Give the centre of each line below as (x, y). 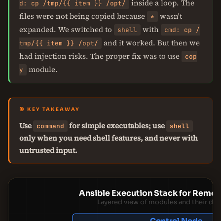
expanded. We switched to (67, 29)
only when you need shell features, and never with (109, 138)
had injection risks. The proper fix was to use (100, 56)
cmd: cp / (182, 30)
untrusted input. (48, 150)
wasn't (170, 16)
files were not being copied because (83, 16)
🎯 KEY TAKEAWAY (50, 109)
